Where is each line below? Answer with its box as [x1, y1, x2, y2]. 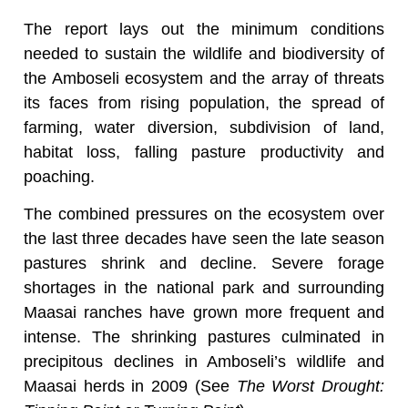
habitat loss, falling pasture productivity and [24, 142, 384, 161]
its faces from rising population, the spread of [24, 93, 384, 112]
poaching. [24, 167, 95, 186]
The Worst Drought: [236, 377, 385, 396]
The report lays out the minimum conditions [24, 19, 384, 38]
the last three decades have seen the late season [24, 229, 384, 249]
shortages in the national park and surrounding [24, 279, 384, 298]
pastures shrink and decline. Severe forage [24, 254, 384, 273]
